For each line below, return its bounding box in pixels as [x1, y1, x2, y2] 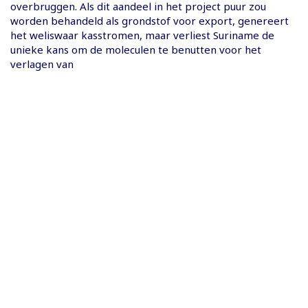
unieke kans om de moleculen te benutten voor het [10, 43, 261, 57]
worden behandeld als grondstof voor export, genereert [10, 14, 289, 28]
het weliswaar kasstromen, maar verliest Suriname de [10, 28, 274, 43]
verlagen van [10, 57, 74, 71]
